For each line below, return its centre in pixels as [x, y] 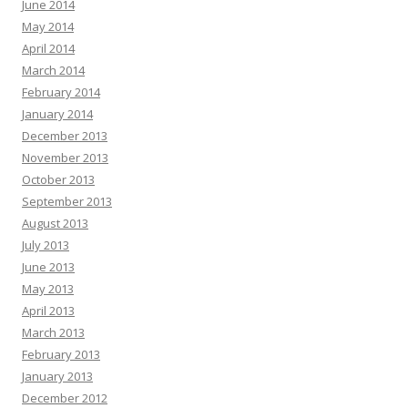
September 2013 [67, 201]
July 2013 [46, 245]
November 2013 [65, 157]
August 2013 [55, 223]
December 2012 [65, 398]
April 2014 [48, 48]
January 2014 [57, 113]
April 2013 [48, 310]
